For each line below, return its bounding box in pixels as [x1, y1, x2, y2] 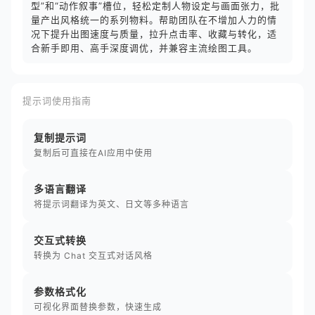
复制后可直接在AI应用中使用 [34, 148, 153, 158]
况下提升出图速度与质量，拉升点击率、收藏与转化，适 [31, 28, 277, 39]
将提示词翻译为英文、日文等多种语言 [34, 199, 189, 210]
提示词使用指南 [22, 95, 91, 106]
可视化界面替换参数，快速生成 [34, 302, 162, 312]
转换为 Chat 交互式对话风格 [34, 250, 153, 261]
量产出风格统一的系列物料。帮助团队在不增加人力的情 [31, 14, 277, 25]
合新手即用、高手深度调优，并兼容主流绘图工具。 [31, 42, 257, 53]
